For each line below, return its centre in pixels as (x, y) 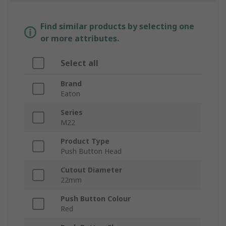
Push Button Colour (96, 199)
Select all (79, 63)
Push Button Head (91, 151)
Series (72, 112)
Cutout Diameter (91, 170)
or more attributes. (80, 39)
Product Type (85, 141)
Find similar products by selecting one (117, 26)
